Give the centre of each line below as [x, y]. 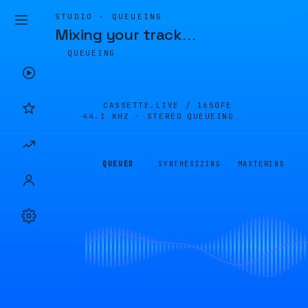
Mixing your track [118, 34]
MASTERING [261, 164]
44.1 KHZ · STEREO [133, 116]
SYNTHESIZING [190, 164]
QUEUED [118, 164]
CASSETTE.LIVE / [150, 105]
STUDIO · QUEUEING [109, 16]
